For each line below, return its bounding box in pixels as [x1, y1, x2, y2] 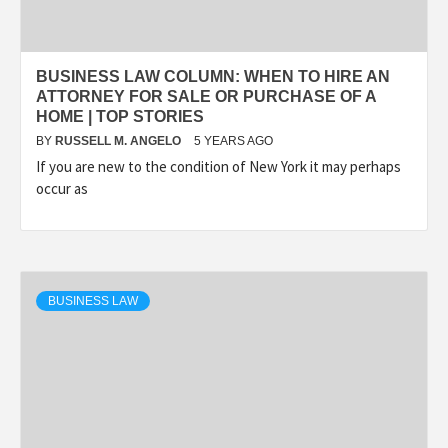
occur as [36, 178, 88, 198]
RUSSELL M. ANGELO [55, 133, 184, 148]
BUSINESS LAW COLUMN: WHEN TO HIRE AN [36, 67, 390, 85]
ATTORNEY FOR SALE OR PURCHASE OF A [36, 87, 376, 105]
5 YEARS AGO [194, 133, 273, 148]
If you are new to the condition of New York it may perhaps [36, 156, 401, 176]
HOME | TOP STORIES [36, 107, 204, 125]
